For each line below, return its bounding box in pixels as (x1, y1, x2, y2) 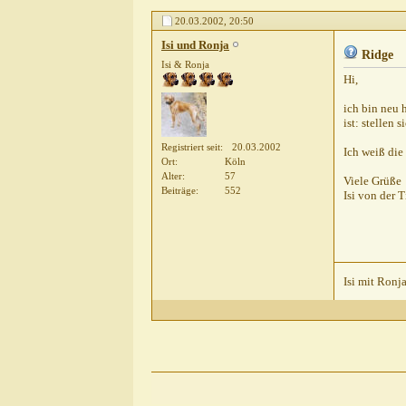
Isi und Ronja (161, 38, 229, 53)
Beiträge (161, 184, 196, 196)
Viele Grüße (343, 174, 401, 188)
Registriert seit (161, 140, 220, 152)
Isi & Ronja (161, 59, 209, 71)
